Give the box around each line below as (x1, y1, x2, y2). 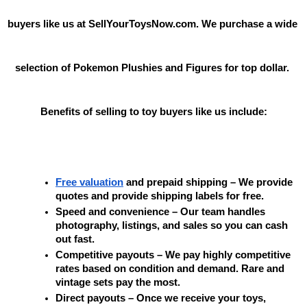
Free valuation (56, 177, 124, 188)
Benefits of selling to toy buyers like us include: (40, 106, 267, 118)
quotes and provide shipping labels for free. (56, 191, 265, 202)
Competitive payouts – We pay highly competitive (56, 249, 291, 261)
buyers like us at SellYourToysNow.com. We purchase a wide (7, 19, 297, 30)
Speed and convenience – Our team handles (56, 206, 266, 218)
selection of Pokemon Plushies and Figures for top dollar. (15, 62, 289, 74)
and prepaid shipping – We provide (123, 177, 293, 188)
